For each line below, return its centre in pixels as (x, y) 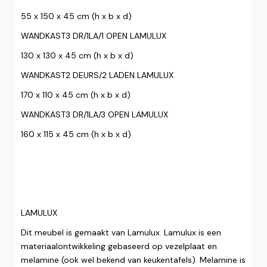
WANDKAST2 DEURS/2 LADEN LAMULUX (97, 75)
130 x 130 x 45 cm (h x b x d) (77, 55)
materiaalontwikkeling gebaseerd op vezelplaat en (119, 246)
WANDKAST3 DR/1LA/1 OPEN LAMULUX (94, 36)
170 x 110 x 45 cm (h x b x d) (76, 95)
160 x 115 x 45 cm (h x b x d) (76, 134)
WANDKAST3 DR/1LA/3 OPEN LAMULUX (94, 114)
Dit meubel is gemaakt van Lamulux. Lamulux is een (121, 232)
